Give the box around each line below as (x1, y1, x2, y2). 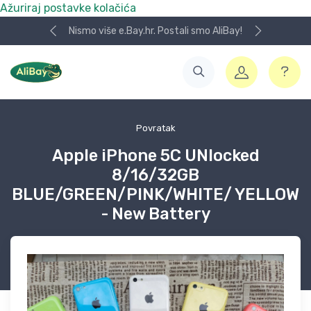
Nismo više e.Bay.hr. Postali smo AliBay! (69, 25, 242, 37)
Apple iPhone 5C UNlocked (51, 146, 260, 165)
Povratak (135, 123, 176, 133)
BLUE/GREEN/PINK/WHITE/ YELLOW (12, 185, 299, 204)
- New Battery (101, 204, 210, 224)
